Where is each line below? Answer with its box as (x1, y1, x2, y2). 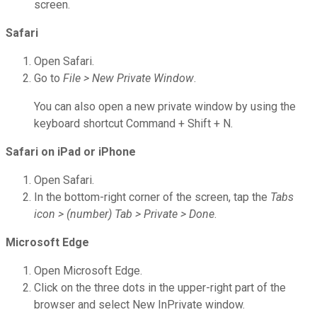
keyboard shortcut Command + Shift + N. (34, 117, 233, 131)
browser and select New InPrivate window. (34, 298, 245, 312)
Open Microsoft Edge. (34, 264, 142, 278)
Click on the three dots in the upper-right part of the (34, 281, 286, 295)
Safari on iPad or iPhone (6, 145, 136, 159)
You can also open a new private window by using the (34, 100, 296, 114)
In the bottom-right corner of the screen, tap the (34, 190, 270, 204)
